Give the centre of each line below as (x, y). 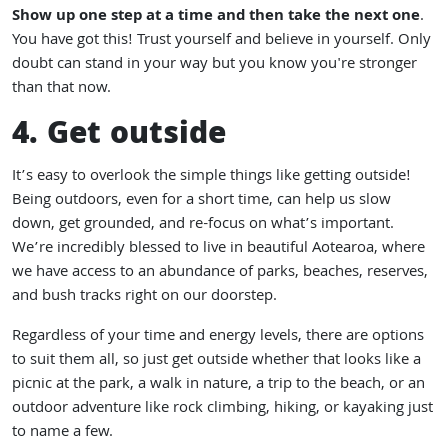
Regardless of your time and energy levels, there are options (218, 337)
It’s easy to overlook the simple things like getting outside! (211, 177)
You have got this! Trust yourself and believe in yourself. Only (221, 41)
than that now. (61, 89)
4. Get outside (119, 136)
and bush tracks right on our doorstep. (144, 297)
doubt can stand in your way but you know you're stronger (214, 65)
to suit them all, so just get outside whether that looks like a (216, 361)
